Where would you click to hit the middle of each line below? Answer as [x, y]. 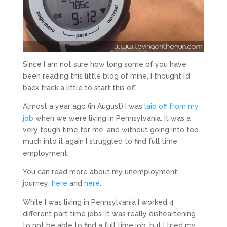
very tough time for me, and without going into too [110, 129]
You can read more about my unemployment [100, 172]
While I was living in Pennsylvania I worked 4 [98, 202]
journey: [37, 183]
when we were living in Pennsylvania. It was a [112, 118]
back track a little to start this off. [79, 87]
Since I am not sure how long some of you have [104, 64]
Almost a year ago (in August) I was [83, 106]
